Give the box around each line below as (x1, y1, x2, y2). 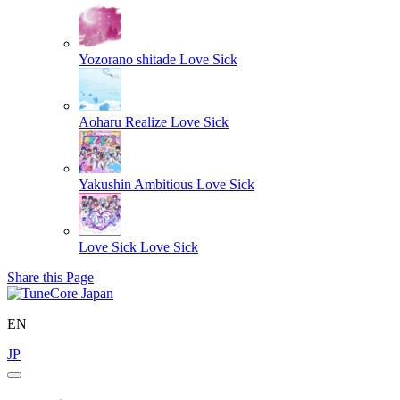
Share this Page (7, 269, 94, 285)
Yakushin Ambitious (79, 176, 193, 192)
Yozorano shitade (79, 51, 176, 67)
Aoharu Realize (79, 113, 167, 129)
